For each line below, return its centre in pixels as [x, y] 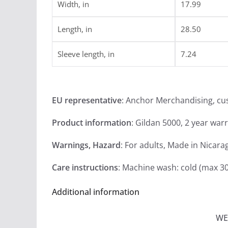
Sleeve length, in [86, 54]
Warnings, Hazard [86, 145]
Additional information [96, 192]
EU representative [87, 100]
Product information [92, 123]
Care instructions [85, 167]
